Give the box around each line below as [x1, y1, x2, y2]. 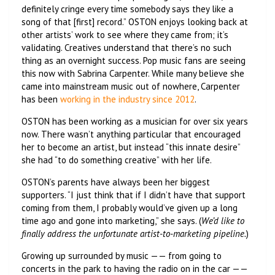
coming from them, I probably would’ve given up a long [21, 201, 238, 214]
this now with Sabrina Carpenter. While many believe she [21, 67, 244, 79]
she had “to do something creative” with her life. [21, 153, 214, 166]
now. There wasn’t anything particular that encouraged [21, 128, 241, 140]
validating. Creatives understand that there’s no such [21, 41, 231, 53]
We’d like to [201, 214, 244, 227]
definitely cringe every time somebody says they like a [21, 2, 233, 15]
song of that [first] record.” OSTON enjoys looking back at [21, 15, 248, 28]
